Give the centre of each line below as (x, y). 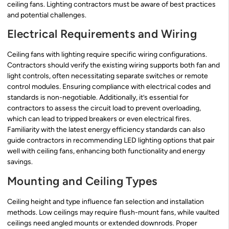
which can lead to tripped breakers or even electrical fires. (99, 119)
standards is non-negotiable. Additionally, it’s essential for (98, 98)
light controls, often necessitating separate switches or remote (108, 76)
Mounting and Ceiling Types (82, 181)
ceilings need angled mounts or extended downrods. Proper (102, 223)
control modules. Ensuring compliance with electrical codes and (109, 87)
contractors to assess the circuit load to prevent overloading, (104, 108)
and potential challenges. (47, 15)
